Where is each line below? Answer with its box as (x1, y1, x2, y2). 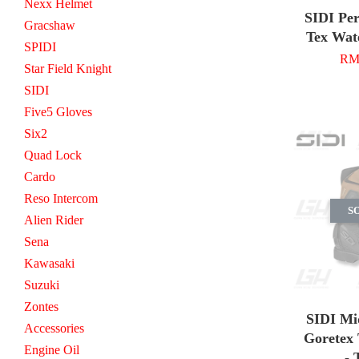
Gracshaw (24, 18, 75, 32)
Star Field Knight (24, 61, 111, 75)
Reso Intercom (24, 191, 98, 205)
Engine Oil (24, 342, 79, 357)
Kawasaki (24, 256, 75, 270)
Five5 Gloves (24, 104, 92, 119)
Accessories (24, 321, 84, 335)
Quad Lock (24, 147, 82, 162)
